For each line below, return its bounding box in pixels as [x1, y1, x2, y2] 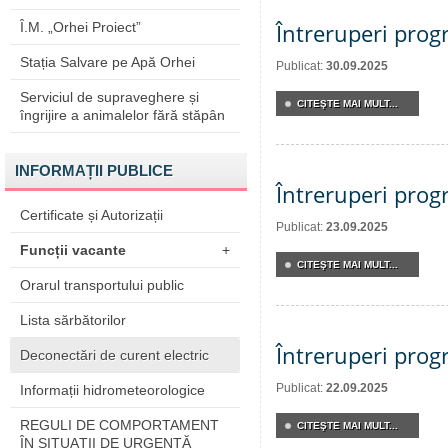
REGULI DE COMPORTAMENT [20, 417, 219, 433]
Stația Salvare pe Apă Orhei [20, 54, 195, 70]
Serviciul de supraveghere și [20, 89, 199, 105]
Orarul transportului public [20, 277, 184, 293]
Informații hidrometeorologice [20, 382, 205, 398]
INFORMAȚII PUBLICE [15, 162, 173, 179]
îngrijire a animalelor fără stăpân [20, 107, 225, 123]
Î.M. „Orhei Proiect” [20, 19, 141, 35]
